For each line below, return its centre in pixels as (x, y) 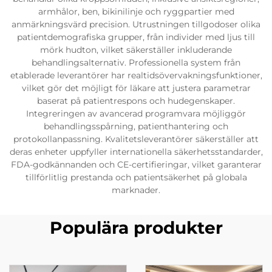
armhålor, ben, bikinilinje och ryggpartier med (136, 11)
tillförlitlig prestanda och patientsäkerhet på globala (136, 177)
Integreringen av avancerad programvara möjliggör (136, 113)
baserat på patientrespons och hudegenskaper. (136, 100)
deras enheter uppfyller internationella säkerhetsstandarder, (136, 151)
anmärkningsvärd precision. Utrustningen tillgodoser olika (136, 24)
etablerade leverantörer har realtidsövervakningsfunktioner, (136, 75)
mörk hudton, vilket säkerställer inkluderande (136, 49)
